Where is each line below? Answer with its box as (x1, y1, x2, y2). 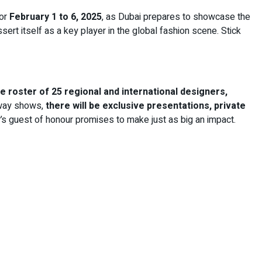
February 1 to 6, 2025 (7, 9, 102, 24)
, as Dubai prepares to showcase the (102, 9, 250, 24)
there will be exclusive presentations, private (46, 98, 246, 113)
